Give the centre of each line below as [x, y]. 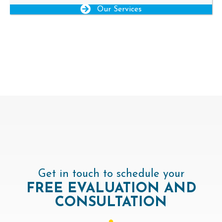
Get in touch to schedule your [111, 174]
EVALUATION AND [129, 189]
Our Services [119, 9]
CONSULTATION [111, 202]
